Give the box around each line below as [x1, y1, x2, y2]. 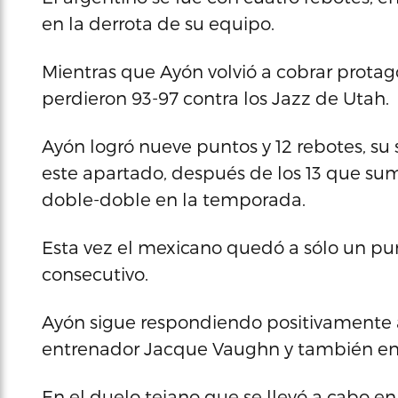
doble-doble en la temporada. [42, 188, 306, 211]
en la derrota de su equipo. [42, 12, 275, 35]
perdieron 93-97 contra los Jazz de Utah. [42, 87, 389, 109]
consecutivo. [42, 263, 148, 285]
